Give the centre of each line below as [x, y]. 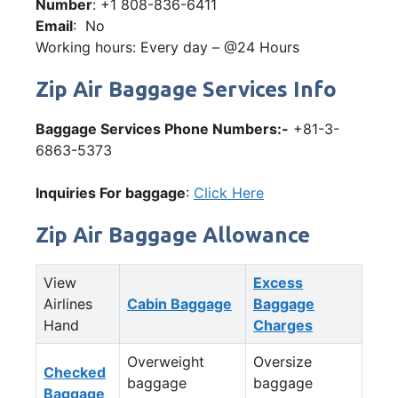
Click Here [229, 192]
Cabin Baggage [179, 303]
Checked [75, 372]
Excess [278, 282]
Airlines [68, 303]
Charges [283, 325]
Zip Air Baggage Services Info [186, 89]
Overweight [166, 361]
